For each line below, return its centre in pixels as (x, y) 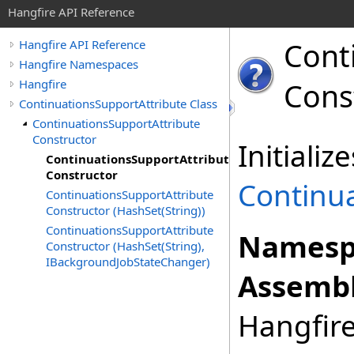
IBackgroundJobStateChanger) (128, 262)
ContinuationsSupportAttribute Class (118, 104)
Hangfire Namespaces (79, 64)
